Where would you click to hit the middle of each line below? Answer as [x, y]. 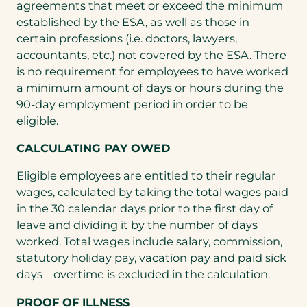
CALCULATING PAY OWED [93, 148]
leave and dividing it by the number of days [137, 225]
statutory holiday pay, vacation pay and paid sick [151, 258]
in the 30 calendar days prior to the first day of [145, 209]
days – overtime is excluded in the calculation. [143, 274]
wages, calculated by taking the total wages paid [152, 192]
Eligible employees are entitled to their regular [146, 176]
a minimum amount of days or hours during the [150, 87]
